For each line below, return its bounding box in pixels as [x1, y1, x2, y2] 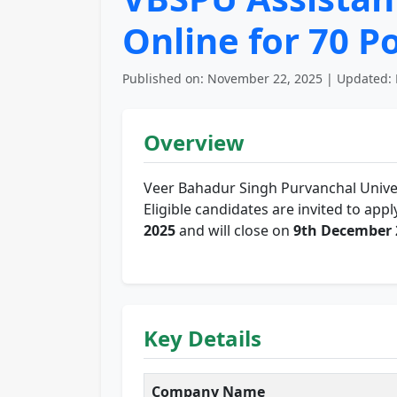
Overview [144, 128, 245, 158]
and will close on [175, 221, 293, 241]
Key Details [144, 323, 261, 354]
